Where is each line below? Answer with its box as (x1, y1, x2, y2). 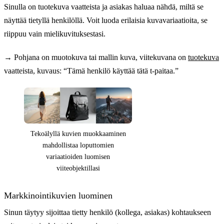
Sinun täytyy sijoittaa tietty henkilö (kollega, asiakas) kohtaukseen (4, 208, 211, 217)
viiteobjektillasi (56, 164, 100, 172)
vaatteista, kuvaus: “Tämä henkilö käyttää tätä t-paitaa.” (4, 66, 178, 75)
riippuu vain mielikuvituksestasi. (4, 29, 105, 38)
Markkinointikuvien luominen (4, 190, 112, 201)
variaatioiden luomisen (46, 153, 110, 161)
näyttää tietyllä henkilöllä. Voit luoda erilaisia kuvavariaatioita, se (4, 15, 207, 24)
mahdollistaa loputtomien (42, 141, 114, 149)
